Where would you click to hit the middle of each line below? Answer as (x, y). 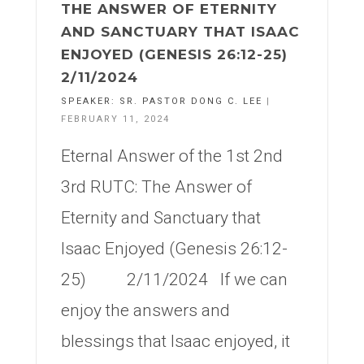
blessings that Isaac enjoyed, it (175, 341)
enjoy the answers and (145, 310)
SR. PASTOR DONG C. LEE (191, 101)
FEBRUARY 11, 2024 (115, 119)
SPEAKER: (90, 101)
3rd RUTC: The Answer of (156, 187)
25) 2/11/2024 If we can (174, 279)
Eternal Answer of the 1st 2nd (172, 156)
